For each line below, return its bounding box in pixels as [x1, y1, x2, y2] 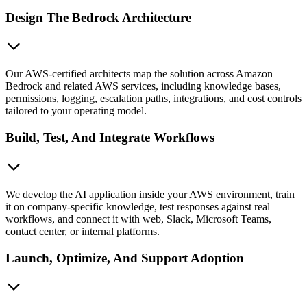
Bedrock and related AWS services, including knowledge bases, [5, 80, 281, 93]
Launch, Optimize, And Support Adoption [5, 250, 244, 265]
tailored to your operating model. [5, 105, 147, 117]
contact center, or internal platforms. [5, 225, 160, 237]
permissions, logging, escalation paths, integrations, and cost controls [5, 93, 302, 105]
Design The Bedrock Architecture [5, 10, 191, 25]
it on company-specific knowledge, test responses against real [5, 200, 270, 212]
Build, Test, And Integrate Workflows [5, 130, 214, 145]
